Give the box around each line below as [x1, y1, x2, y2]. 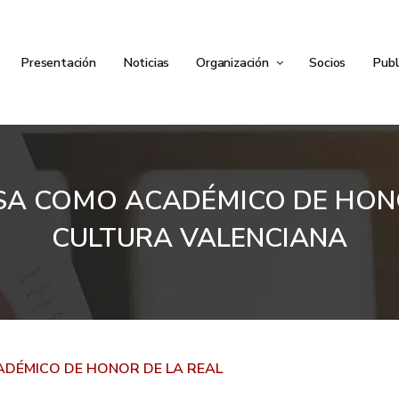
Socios [309, 53, 346, 71]
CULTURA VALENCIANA [52, 220, 347, 256]
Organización [196, 53, 273, 71]
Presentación [20, 53, 96, 71]
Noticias [122, 53, 170, 71]
